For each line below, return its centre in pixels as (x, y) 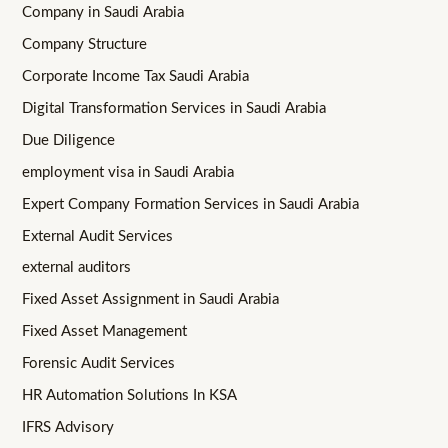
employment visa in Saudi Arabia (128, 172)
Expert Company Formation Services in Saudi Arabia (191, 204)
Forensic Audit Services (99, 364)
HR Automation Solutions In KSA (130, 396)
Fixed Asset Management (105, 332)
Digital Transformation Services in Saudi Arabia (174, 108)
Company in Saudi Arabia (103, 12)
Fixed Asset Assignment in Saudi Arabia (151, 300)
